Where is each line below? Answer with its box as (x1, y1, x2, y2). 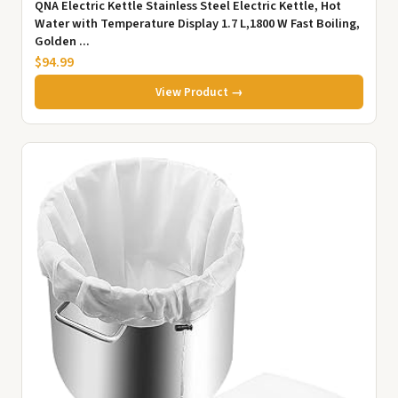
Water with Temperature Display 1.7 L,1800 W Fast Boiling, (35, 13, 360, 33)
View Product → (155, 83, 243, 100)
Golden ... (35, 31, 90, 51)
